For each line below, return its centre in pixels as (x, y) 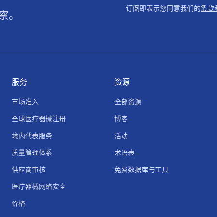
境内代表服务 (32, 135)
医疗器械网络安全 (39, 186)
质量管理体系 (32, 152)
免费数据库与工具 (141, 169)
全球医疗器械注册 (39, 118)
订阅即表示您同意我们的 (163, 8)
